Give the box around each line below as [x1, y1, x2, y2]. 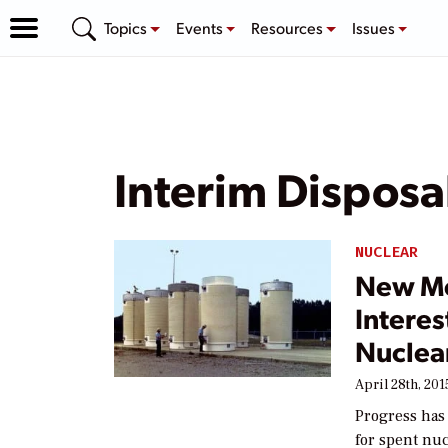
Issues [351, 16, 398, 38]
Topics [104, 16, 150, 38]
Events [175, 16, 226, 38]
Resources [251, 16, 327, 38]
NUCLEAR [355, 242, 419, 262]
